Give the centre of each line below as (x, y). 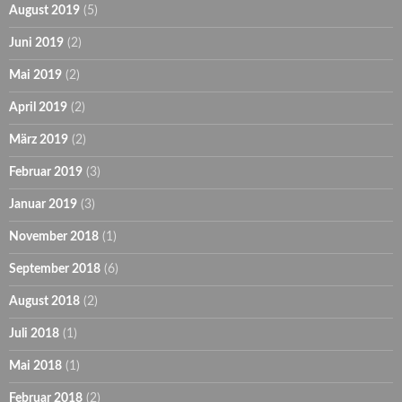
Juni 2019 (36, 44)
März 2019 (39, 140)
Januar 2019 (43, 205)
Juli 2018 (34, 334)
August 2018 (44, 302)
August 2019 (44, 11)
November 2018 (54, 237)
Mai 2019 (35, 76)
